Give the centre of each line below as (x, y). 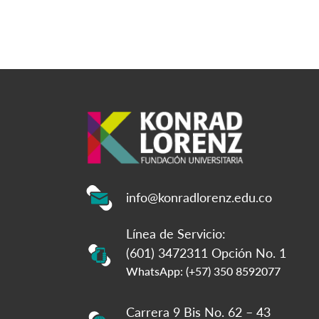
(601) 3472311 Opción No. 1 (206, 253)
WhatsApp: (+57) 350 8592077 (203, 271)
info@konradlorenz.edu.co (199, 197)
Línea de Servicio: (176, 234)
